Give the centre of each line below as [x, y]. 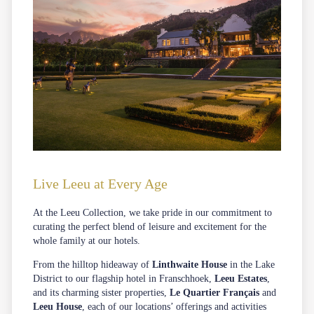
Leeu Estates [241, 278]
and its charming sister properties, [100, 292]
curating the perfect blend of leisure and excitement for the [150, 226]
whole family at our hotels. [88, 240]
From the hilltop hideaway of [93, 264]
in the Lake [251, 264]
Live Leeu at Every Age [101, 183]
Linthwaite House [190, 264]
